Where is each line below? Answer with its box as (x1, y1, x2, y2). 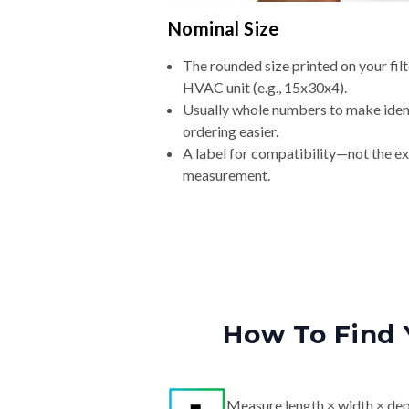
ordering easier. (183, 122, 278, 141)
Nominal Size (168, 17, 279, 40)
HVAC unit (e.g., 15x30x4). (183, 79, 347, 97)
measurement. (183, 166, 270, 184)
